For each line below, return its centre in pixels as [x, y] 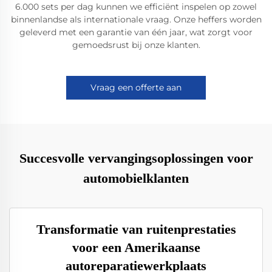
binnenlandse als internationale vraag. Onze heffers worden [136, 19]
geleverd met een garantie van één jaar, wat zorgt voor [136, 32]
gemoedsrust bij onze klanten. [136, 45]
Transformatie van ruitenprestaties [136, 229]
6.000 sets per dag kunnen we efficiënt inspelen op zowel [136, 7]
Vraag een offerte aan [136, 87]
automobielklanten [136, 178]
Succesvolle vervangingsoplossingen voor [136, 158]
